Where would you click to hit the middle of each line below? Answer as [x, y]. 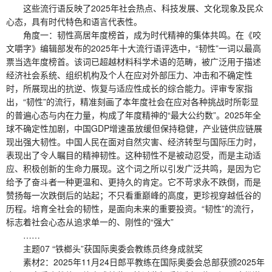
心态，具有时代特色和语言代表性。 [74, 21]
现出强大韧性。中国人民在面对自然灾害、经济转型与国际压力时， [134, 141]
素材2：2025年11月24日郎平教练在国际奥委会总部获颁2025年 [135, 261]
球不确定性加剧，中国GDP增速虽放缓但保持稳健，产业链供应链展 [134, 128]
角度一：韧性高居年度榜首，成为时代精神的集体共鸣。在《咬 [134, 34]
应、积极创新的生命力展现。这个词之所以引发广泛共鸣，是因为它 [134, 168]
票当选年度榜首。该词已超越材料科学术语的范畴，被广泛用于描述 [134, 61]
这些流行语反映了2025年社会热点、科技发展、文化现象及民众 [135, 8]
